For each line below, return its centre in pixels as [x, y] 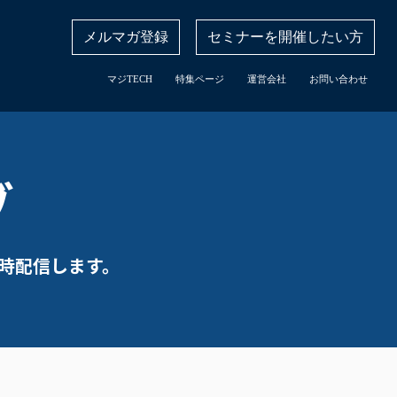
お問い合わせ [339, 79]
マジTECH [130, 79]
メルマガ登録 [126, 37]
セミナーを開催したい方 [285, 37]
